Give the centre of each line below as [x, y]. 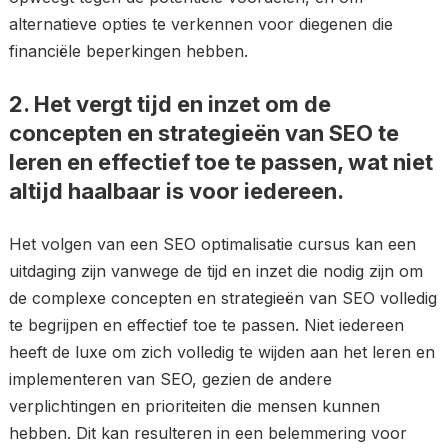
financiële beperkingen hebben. [128, 51]
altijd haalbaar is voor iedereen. [176, 191]
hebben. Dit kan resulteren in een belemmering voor [207, 433]
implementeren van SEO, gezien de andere [170, 379]
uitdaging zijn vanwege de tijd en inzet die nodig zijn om [215, 271]
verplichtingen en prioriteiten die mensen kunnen [194, 406]
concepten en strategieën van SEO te [203, 133]
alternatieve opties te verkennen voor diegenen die [200, 24]
